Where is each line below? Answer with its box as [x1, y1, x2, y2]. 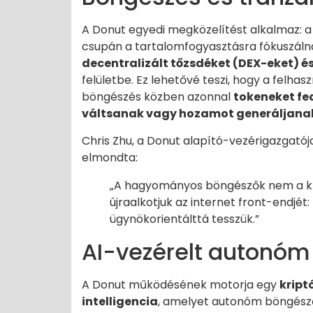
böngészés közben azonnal [82, 89, 233, 105]
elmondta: [82, 149, 138, 166]
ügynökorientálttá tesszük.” [110, 210, 259, 227]
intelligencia [82, 293, 158, 310]
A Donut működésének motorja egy [82, 276, 279, 293]
